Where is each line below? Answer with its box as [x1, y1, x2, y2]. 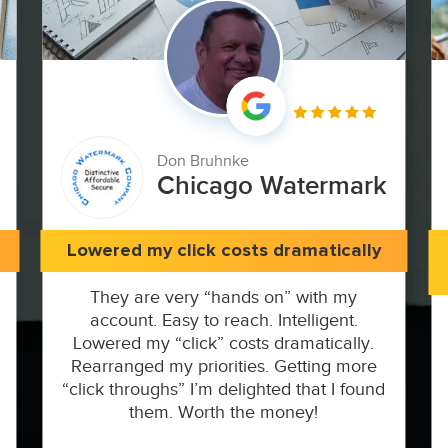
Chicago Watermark [157, 170, 388, 203]
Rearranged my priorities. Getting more [70, 355, 377, 377]
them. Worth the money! [129, 401, 319, 423]
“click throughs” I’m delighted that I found [62, 378, 386, 400]
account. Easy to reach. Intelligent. [89, 309, 358, 331]
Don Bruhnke [157, 152, 250, 172]
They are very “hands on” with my [90, 286, 358, 308]
